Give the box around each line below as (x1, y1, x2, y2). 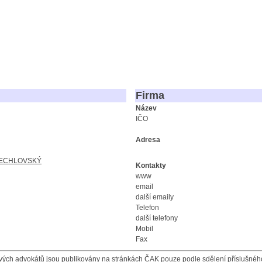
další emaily (136, 192, 174, 201)
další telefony (136, 213, 178, 222)
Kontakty (136, 161, 166, 170)
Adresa (136, 135, 160, 144)
